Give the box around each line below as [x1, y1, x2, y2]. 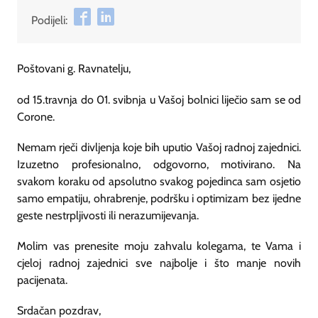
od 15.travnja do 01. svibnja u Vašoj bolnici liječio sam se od [17, 92, 301, 106]
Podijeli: [31, 13, 67, 28]
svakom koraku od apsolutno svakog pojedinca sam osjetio [17, 174, 301, 188]
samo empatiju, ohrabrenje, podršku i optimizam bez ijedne [17, 191, 301, 205]
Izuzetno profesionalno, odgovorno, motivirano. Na [17, 157, 301, 171]
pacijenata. [17, 273, 67, 287]
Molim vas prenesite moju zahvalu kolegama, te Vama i [17, 238, 301, 253]
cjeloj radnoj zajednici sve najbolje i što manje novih [17, 256, 301, 270]
